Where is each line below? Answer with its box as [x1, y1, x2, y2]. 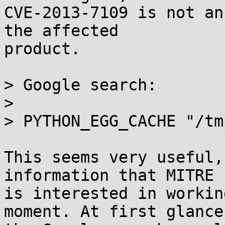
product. [4, 40, 80, 58]
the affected [4, 22, 119, 40]
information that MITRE [4, 166, 214, 184]
